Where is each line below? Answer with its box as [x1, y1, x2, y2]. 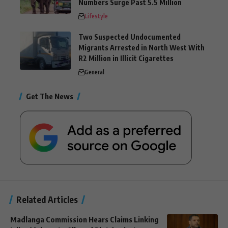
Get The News [26, 91, 73, 101]
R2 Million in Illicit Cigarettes [78, 53, 174, 63]
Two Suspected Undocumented [78, 32, 181, 41]
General [84, 68, 104, 76]
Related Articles [16, 193, 78, 205]
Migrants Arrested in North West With [78, 43, 205, 52]
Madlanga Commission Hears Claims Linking [10, 214, 159, 224]
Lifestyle [84, 12, 108, 20]
